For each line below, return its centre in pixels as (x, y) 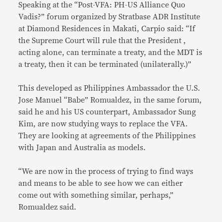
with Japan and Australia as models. (82, 148)
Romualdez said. (48, 207)
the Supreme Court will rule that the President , (102, 41)
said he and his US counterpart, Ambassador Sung (107, 112)
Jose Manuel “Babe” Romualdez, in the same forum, (110, 100)
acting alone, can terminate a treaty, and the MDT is (111, 53)
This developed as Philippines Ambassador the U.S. (110, 88)
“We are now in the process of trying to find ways (106, 172)
